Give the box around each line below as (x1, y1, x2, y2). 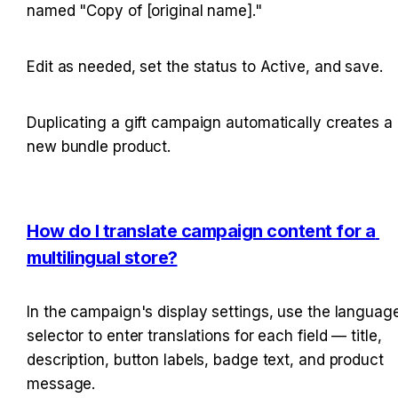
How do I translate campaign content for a (27, 219, 376, 242)
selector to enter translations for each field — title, (27, 326, 382, 345)
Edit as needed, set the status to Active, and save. (27, 57, 383, 76)
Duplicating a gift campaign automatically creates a (27, 113, 393, 131)
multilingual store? (27, 246, 178, 268)
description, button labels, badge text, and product (27, 350, 384, 369)
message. (27, 374, 96, 393)
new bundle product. (27, 137, 171, 155)
